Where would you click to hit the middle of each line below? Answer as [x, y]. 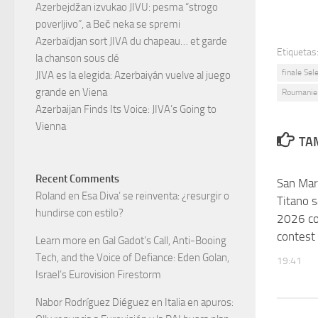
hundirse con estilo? [79, 213]
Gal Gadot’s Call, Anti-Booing [164, 241]
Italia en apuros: [199, 303]
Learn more [61, 241]
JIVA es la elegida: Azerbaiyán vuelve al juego [133, 76]
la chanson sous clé [77, 59]
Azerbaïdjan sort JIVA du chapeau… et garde [131, 42]
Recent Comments [77, 179]
